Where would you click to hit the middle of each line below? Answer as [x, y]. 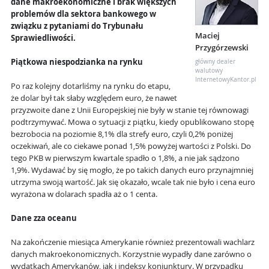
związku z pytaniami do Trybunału [77, 26]
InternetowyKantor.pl [226, 80]
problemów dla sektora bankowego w [83, 14]
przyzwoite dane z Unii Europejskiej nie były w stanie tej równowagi [130, 110]
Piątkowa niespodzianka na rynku [77, 62]
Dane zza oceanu [44, 219]
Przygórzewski [222, 48]
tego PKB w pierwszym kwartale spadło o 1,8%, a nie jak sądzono [125, 159]
